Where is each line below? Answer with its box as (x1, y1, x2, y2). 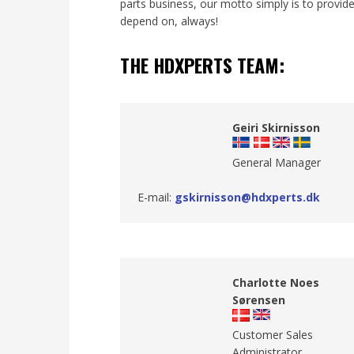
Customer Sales (232, 327, 314, 343)
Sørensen (232, 292, 286, 308)
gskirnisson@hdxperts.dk (174, 189, 320, 205)
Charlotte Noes (232, 275, 320, 291)
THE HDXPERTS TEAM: (120, 51, 285, 80)
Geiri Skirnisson (232, 120, 321, 136)
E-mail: (137, 189, 175, 205)
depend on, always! (120, 13, 219, 29)
